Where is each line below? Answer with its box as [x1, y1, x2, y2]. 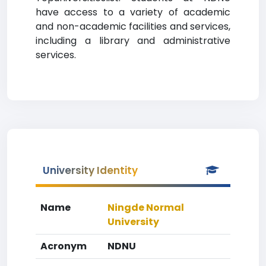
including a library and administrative [36, 34, 230, 47]
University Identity [43, 163, 138, 178]
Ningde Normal [107, 201, 184, 214]
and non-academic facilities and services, [36, 20, 230, 33]
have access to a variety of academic [36, 5, 230, 19]
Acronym [40, 239, 87, 253]
